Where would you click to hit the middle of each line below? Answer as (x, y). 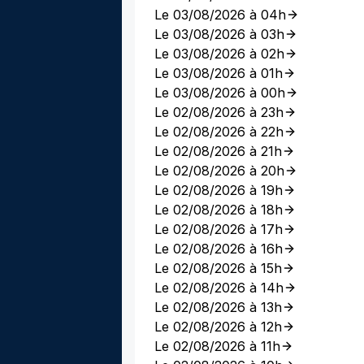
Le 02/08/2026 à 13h (218, 307)
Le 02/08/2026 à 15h (218, 268)
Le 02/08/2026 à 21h (218, 151)
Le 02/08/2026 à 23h (219, 112)
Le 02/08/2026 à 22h (219, 132)
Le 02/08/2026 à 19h (219, 190)
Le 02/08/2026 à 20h (219, 171)
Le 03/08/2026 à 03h (219, 34)
